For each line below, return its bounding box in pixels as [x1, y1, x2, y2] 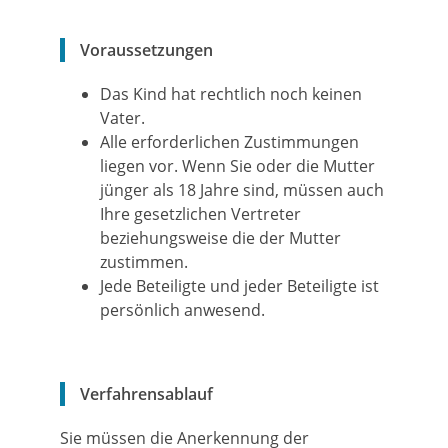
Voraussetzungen [80, 39, 213, 61]
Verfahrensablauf [80, 383, 213, 405]
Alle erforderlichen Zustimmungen [100, 131, 359, 153]
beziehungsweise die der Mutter [100, 227, 341, 249]
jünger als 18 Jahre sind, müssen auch [100, 179, 384, 201]
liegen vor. [100, 155, 182, 177]
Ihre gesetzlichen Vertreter [100, 203, 301, 225]
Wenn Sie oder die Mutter [182, 155, 375, 177]
